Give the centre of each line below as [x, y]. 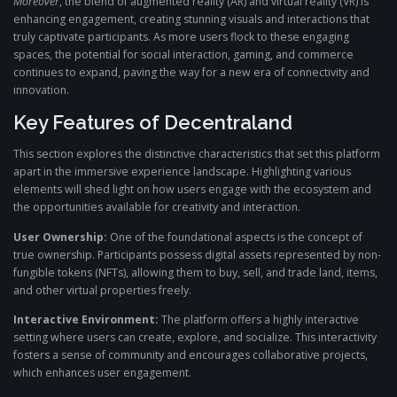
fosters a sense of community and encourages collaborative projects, [191, 354]
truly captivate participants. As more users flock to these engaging [181, 37]
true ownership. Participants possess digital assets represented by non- [197, 254]
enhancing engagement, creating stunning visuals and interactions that [191, 19]
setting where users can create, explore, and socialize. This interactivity [195, 337]
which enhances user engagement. [102, 372]
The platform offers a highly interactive [259, 319]
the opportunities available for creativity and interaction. [157, 207]
